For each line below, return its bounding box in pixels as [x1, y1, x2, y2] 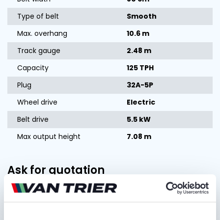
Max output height [17, 131, 81, 141]
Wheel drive [17, 97, 57, 107]
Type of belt [17, 11, 59, 21]
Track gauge [17, 45, 60, 55]
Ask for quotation [7, 162, 105, 178]
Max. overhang [17, 28, 67, 38]
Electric [127, 97, 155, 107]
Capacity [17, 62, 49, 73]
